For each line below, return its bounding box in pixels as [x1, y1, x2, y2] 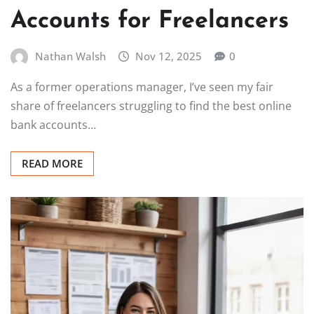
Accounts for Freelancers [11, 9, 289, 34]
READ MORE [22, 156, 83, 170]
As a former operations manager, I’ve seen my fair [11, 78, 273, 95]
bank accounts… [11, 116, 96, 132]
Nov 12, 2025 [135, 49, 203, 64]
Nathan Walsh [34, 49, 106, 64]
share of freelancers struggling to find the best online [11, 97, 292, 114]
